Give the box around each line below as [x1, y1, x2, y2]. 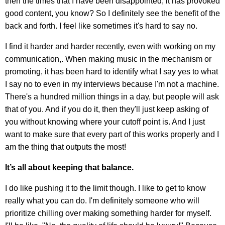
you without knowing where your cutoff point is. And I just [5, 118, 205, 127]
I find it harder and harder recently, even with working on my [5, 42, 215, 51]
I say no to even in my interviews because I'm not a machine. [5, 80, 219, 89]
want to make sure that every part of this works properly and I [5, 130, 219, 139]
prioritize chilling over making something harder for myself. [5, 209, 211, 218]
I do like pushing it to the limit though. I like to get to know [5, 184, 206, 193]
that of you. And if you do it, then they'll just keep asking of [5, 105, 208, 114]
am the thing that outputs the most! [5, 143, 126, 152]
